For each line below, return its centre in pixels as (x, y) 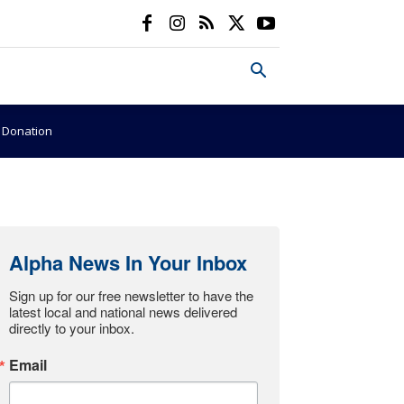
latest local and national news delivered (123, 312)
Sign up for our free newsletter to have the (131, 295)
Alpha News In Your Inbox (128, 262)
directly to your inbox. (72, 328)
